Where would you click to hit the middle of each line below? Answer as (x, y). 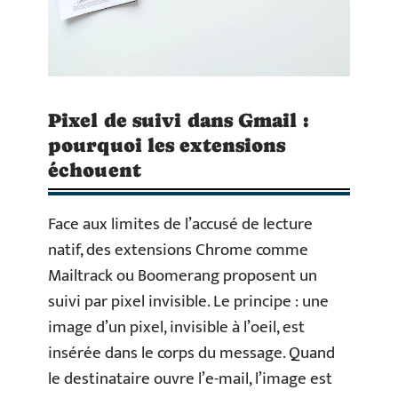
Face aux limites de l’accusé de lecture (180, 225)
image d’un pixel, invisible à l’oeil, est (176, 328)
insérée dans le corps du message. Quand (191, 354)
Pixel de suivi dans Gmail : (179, 121)
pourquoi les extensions (167, 146)
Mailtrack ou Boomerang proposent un (183, 276)
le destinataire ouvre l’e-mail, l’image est (190, 379)
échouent (95, 171)
